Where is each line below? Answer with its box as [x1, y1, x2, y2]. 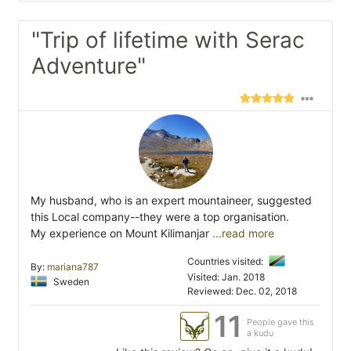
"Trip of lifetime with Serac [31, 26, 305, 53]
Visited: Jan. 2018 [187, 270, 265, 283]
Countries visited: [187, 255, 266, 267]
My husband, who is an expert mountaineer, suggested [31, 193, 312, 207]
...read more [209, 226, 274, 240]
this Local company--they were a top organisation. [31, 209, 289, 223]
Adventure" [31, 52, 146, 79]
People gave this [247, 316, 314, 327]
